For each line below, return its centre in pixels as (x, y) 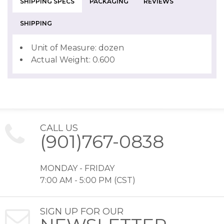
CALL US (59, 128)
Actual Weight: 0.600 (73, 60)
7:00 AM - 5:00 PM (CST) (88, 180)
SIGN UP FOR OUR (82, 211)
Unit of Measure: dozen (77, 48)
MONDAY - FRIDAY (77, 168)
